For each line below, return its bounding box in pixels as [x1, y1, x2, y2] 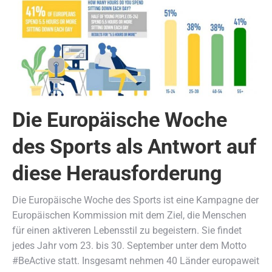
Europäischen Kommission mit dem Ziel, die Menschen [12, 209, 246, 221]
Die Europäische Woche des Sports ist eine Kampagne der [12, 194, 259, 206]
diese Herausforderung [12, 160, 222, 185]
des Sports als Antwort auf [12, 134, 256, 158]
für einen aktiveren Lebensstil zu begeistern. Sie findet [12, 224, 242, 236]
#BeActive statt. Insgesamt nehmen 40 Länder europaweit [12, 254, 259, 267]
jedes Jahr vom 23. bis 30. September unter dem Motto [12, 239, 246, 251]
